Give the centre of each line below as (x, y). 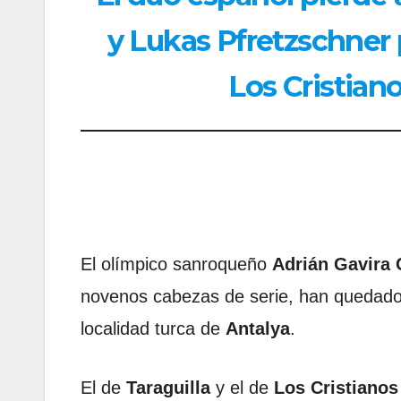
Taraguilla (168, 387)
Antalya (258, 328)
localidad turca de (153, 328)
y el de (242, 387)
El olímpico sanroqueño (176, 264)
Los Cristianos (336, 387)
